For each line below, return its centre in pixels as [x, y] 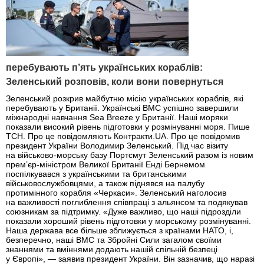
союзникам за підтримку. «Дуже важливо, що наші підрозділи [123, 211]
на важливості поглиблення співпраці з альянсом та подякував [127, 202]
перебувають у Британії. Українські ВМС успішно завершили [122, 108]
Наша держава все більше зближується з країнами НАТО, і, [120, 230]
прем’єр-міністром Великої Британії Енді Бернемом [105, 164]
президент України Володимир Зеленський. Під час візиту [117, 145]
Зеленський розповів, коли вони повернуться [115, 82]
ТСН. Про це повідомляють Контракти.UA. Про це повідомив [123, 136]
